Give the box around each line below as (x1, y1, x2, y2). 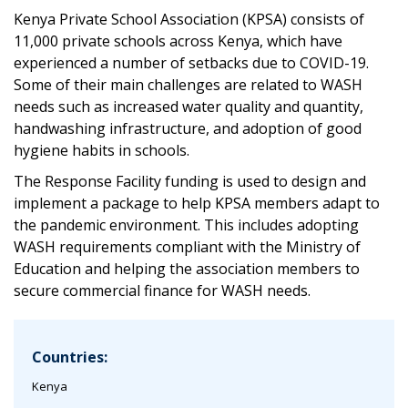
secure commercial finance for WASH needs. (14, 280, 311, 301)
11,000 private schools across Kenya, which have (14, 31, 342, 51)
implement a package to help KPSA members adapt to (14, 193, 380, 213)
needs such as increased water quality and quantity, (14, 97, 363, 117)
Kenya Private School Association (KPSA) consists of (14, 9, 364, 29)
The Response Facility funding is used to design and (14, 171, 366, 191)
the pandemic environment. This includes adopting (14, 215, 359, 235)
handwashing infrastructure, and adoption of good (14, 118, 362, 138)
